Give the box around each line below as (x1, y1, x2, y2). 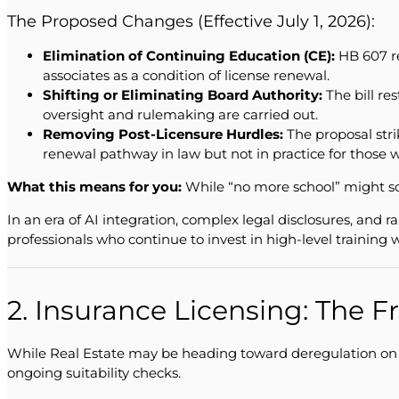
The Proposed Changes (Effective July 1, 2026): (7, 12, 375, 31)
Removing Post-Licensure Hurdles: (43, 126, 283, 143)
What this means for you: (7, 178, 182, 196)
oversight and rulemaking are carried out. (43, 106, 318, 124)
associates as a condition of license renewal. (43, 67, 330, 85)
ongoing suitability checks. (7, 364, 181, 382)
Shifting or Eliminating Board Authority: (43, 86, 322, 104)
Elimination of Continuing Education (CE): (43, 47, 335, 65)
